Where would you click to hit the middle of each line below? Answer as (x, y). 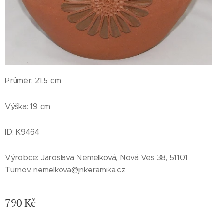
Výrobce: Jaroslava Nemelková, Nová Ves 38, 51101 (96, 158)
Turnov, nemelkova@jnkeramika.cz (65, 170)
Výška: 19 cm (28, 107)
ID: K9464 (22, 132)
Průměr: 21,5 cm (33, 81)
